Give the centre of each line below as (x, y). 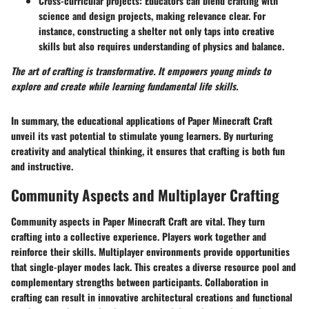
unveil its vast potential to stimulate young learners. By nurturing (142, 136)
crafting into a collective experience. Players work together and (139, 236)
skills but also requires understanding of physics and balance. (161, 46)
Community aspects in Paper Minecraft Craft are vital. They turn (138, 221)
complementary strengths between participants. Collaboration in (140, 281)
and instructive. (42, 166)
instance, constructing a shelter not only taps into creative (157, 31)
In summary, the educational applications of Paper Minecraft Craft (142, 121)
